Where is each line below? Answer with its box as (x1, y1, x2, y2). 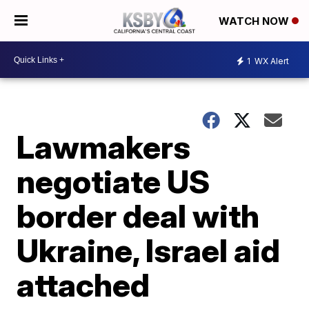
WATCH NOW (219, 14, 292, 28)
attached (17, 266, 150, 304)
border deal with (17, 197, 260, 235)
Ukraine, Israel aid (17, 231, 281, 270)
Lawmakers (17, 128, 191, 166)
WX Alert (252, 55, 289, 66)
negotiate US (17, 162, 210, 201)
